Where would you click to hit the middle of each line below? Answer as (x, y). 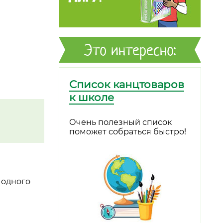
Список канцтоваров (127, 84)
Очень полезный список (120, 122)
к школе (92, 97)
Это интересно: (130, 50)
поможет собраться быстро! (128, 132)
